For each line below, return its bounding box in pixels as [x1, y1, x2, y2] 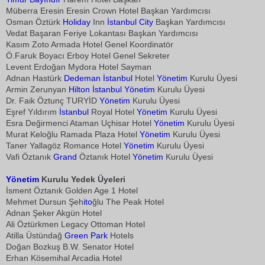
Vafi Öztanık [6, 152, 53, 161]
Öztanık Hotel [77, 152, 132, 161]
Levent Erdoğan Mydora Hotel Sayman [6, 62, 151, 72]
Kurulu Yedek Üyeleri [39, 174, 125, 184]
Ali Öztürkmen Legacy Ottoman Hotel [6, 219, 145, 229]
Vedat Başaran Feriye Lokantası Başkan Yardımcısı [6, 28, 198, 38]
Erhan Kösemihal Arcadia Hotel [6, 253, 122, 263]
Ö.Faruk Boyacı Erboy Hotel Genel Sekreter [6, 51, 170, 60]
